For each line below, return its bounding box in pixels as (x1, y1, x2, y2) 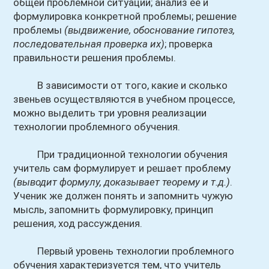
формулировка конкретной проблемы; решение (13, 10, 237, 22)
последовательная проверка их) (13, 38, 165, 50)
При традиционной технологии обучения (13, 148, 228, 160)
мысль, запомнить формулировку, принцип (13, 204, 214, 216)
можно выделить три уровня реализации (13, 107, 207, 119)
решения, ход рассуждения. (13, 217, 143, 229)
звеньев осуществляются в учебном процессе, (13, 93, 235, 105)
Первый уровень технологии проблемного (13, 245, 235, 257)
